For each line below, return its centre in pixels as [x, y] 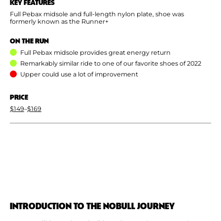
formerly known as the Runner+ [59, 21]
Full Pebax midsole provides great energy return [95, 52]
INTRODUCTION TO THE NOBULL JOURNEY [92, 205]
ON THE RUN [29, 40]
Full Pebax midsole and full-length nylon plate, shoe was [97, 14]
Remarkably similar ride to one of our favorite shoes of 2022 [111, 63]
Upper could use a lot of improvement [79, 74]
